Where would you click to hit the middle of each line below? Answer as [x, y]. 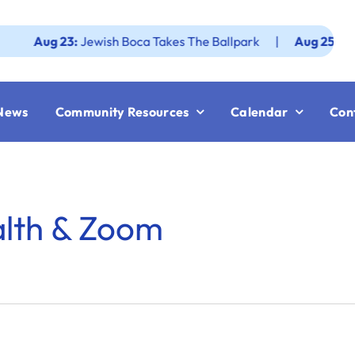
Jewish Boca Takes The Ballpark [129, 41]
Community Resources [122, 111]
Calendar [260, 111]
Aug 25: [277, 41]
